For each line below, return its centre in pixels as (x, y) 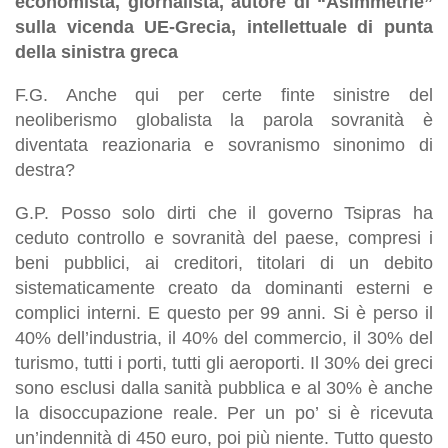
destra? (45, 169)
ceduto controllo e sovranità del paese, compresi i (224, 237)
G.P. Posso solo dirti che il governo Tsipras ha (224, 212)
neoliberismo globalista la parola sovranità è (224, 119)
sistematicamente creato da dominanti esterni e (224, 287)
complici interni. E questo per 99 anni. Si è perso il (224, 312)
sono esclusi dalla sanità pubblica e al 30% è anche (224, 387)
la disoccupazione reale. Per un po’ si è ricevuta (224, 412)
